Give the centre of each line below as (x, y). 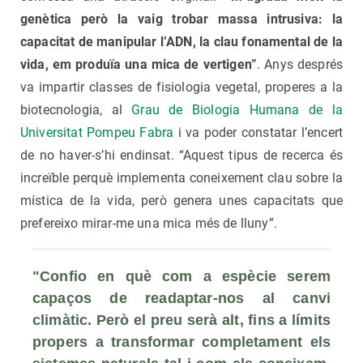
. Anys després (300, 65)
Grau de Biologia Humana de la (237, 110)
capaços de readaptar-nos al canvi (181, 299)
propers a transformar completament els (181, 342)
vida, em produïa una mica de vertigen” (139, 65)
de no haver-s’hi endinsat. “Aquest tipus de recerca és (181, 156)
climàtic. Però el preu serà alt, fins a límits (181, 320)
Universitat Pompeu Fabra (97, 133)
